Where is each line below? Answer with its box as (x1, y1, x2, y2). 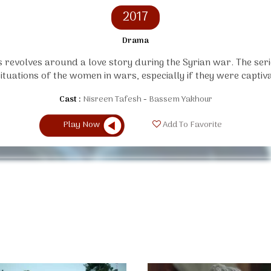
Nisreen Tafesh (82, 92, 142, 106)
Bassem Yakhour (148, 92, 212, 106)
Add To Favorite (160, 118, 222, 132)
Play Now (63, 117, 100, 132)
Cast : (59, 92, 81, 106)
